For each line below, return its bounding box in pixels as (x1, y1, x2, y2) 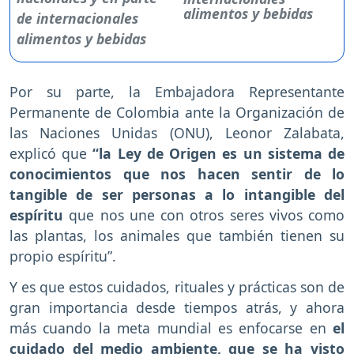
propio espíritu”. (9, 247, 116, 266)
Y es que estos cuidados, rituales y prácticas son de (9, 277, 345, 297)
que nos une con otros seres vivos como (63, 205, 345, 225)
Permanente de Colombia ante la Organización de (9, 103, 345, 122)
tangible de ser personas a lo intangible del (9, 185, 345, 205)
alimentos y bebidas (183, 4, 314, 24)
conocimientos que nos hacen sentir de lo (9, 164, 345, 184)
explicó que (9, 144, 93, 164)
